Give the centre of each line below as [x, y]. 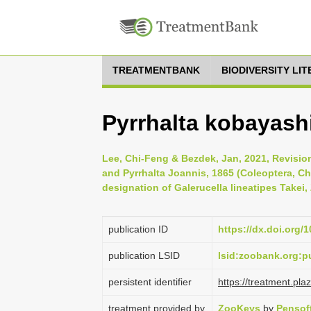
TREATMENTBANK [156, 70]
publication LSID [144, 255]
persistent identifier [150, 282]
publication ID [138, 229]
